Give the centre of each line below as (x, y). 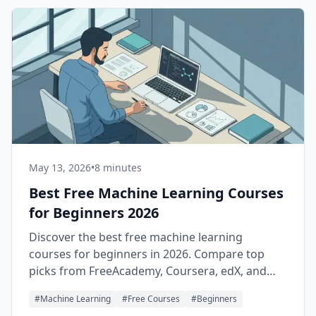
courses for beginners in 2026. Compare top (147, 254)
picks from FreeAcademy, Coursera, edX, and (148, 271)
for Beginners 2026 (94, 213)
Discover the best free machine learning (136, 237)
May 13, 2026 (60, 168)
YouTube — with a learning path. (115, 288)
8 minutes (118, 168)
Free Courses (154, 299)
